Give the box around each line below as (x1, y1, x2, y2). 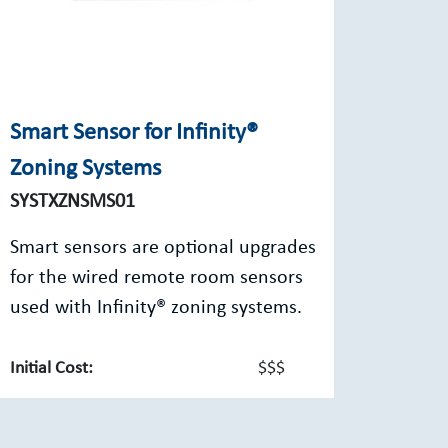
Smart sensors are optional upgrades (10, 238, 316, 258)
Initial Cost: (10, 359, 93, 378)
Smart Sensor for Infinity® (10, 121, 258, 145)
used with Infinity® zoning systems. (10, 298, 302, 318)
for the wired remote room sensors (10, 268, 303, 288)
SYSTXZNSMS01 (10, 192, 135, 212)
